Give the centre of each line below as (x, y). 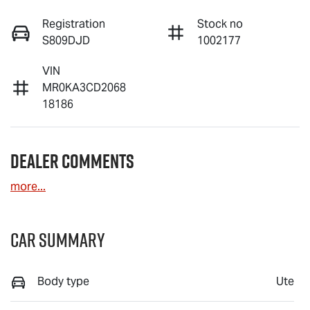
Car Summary (58, 239)
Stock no (220, 24)
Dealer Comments (72, 161)
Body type (63, 281)
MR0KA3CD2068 (84, 87)
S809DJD (66, 40)
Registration (74, 24)
